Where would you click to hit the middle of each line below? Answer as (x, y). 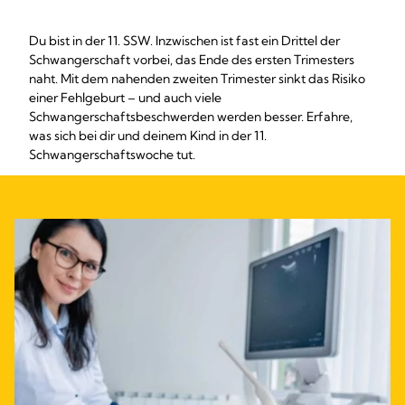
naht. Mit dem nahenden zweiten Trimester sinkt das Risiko (197, 79)
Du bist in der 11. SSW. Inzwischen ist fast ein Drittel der (184, 41)
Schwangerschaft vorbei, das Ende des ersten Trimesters (192, 60)
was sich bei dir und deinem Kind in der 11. (148, 136)
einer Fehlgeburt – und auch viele (125, 98)
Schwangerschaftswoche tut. (112, 155)
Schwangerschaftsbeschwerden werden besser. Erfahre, (191, 117)
